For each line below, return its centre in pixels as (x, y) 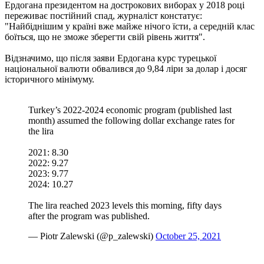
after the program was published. (89, 216)
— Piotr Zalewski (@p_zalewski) (92, 236)
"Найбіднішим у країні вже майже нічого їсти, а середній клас (130, 26)
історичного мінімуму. (49, 79)
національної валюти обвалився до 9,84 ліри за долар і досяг (126, 68)
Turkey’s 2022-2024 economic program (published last (130, 110)
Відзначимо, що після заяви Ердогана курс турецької (110, 58)
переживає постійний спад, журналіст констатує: (103, 15)
